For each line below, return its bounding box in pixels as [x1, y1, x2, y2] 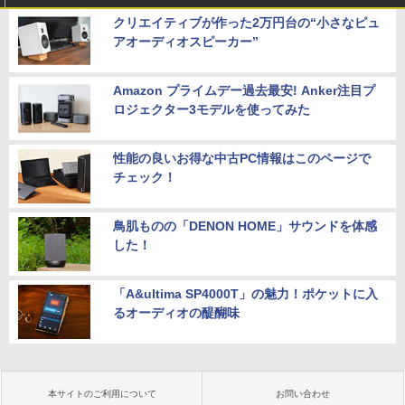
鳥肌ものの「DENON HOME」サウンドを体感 [113, 219, 377, 234]
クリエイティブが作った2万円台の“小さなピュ [113, 15, 380, 31]
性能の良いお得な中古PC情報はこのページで [113, 151, 371, 166]
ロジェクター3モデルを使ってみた [113, 102, 310, 118]
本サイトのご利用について [48, 389, 156, 400]
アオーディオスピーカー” [113, 34, 259, 50]
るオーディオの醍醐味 [113, 306, 240, 321]
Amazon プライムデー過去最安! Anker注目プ [113, 83, 375, 99]
